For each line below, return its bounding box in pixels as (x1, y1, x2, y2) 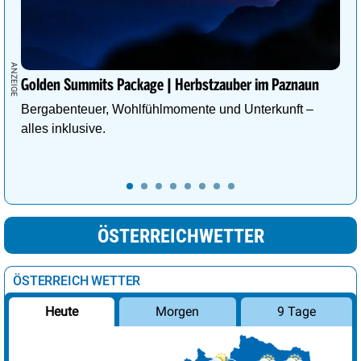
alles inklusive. (21, 122, 109, 136)
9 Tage (276, 304, 316, 320)
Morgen (156, 304, 200, 320)
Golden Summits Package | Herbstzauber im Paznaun (20, 77, 320, 94)
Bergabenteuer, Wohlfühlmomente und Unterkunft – (21, 102, 313, 117)
